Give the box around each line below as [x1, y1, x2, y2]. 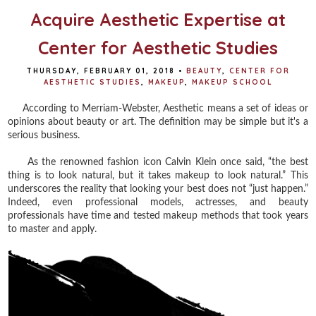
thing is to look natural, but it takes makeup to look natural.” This [8, 170, 308, 181]
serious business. [8, 130, 83, 140]
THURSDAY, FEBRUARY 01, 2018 [26, 66, 175, 75]
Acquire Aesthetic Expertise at [30, 8, 286, 30]
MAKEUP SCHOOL [191, 77, 273, 87]
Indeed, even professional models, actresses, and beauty [8, 197, 308, 207]
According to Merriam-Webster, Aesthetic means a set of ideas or [8, 103, 308, 114]
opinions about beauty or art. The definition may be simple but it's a [8, 116, 308, 127]
